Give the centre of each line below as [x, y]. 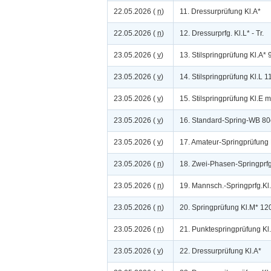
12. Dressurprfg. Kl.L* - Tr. [222, 33]
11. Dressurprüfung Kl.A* [220, 11]
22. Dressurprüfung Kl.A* [220, 251]
